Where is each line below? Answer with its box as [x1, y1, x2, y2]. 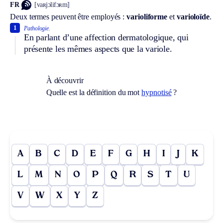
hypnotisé [141, 88, 172, 97]
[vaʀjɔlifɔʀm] [34, 1, 70, 9]
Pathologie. [24, 24, 51, 32]
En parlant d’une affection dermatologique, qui [24, 32, 189, 42]
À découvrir [46, 76, 84, 85]
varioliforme [126, 12, 168, 21]
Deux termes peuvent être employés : [10, 12, 127, 21]
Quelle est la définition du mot [46, 88, 142, 97]
